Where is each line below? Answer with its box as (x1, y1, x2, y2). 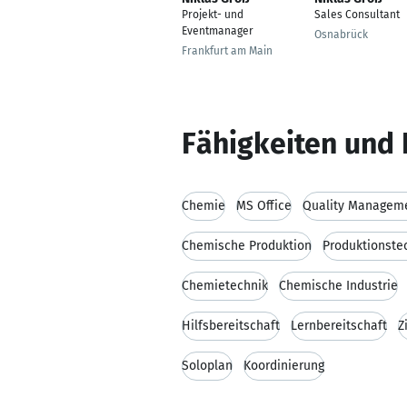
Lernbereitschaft (291, 318, 387, 333)
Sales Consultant (314, 8, 400, 21)
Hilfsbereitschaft (182, 318, 280, 333)
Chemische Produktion (182, 238, 312, 253)
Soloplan (182, 358, 233, 373)
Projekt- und (182, 8, 243, 21)
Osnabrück (314, 28, 368, 41)
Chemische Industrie (279, 278, 398, 293)
